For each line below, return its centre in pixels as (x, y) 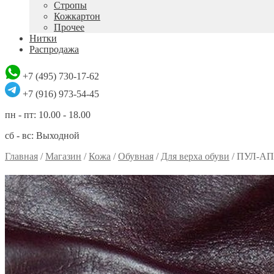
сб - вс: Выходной (42, 135)
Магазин (63, 156)
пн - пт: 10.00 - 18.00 (48, 115)
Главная (21, 156)
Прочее (69, 27)
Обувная (136, 156)
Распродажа (54, 49)
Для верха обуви (195, 156)
